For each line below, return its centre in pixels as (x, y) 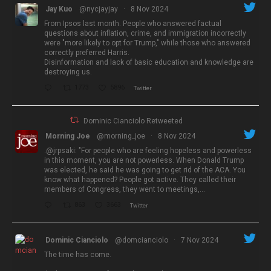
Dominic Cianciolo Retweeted (133, 121)
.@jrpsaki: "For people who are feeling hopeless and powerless (148, 150)
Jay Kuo (59, 9)
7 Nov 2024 (200, 240)
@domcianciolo (142, 240)
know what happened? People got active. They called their (140, 179)
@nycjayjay (99, 9)
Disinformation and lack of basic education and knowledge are (149, 62)
